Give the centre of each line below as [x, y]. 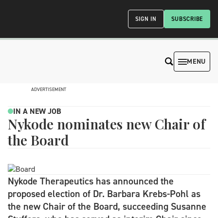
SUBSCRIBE [187, 19]
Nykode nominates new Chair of [107, 124]
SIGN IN [146, 19]
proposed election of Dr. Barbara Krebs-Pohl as [104, 194]
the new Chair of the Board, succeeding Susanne [107, 206]
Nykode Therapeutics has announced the [91, 181]
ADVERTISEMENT [49, 89]
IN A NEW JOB [37, 111]
